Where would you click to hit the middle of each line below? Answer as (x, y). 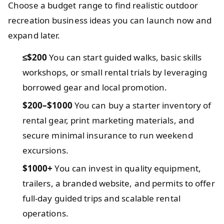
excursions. (45, 150)
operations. (45, 213)
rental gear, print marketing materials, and (108, 120)
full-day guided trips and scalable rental (101, 198)
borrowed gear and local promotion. (95, 87)
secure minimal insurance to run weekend (107, 135)
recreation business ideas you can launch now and (110, 20)
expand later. (34, 35)
